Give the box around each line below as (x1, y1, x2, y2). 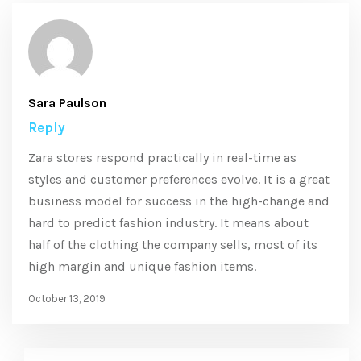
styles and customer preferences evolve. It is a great (28, 172, 330, 187)
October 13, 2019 (28, 293, 106, 305)
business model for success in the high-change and (28, 193, 330, 209)
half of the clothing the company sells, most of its (28, 237, 317, 252)
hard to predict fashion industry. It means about (28, 215, 309, 230)
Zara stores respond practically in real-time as (28, 150, 297, 165)
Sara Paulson (28, 95, 106, 110)
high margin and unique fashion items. (28, 259, 256, 274)
